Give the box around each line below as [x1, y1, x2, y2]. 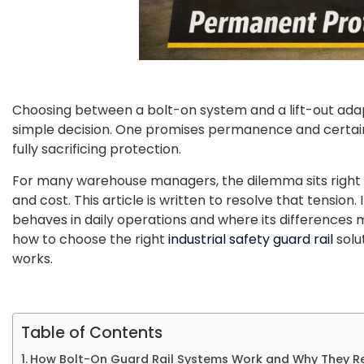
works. [12, 249, 53, 268]
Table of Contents [21, 321, 162, 344]
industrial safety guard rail [168, 229, 333, 249]
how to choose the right [12, 229, 168, 249]
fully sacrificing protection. [12, 139, 184, 158]
